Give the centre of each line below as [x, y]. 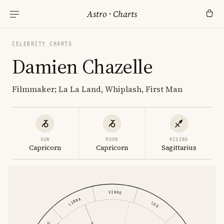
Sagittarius [179, 148]
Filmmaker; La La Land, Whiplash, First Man [97, 89]
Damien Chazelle [82, 66]
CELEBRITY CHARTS [42, 44]
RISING [179, 139]
